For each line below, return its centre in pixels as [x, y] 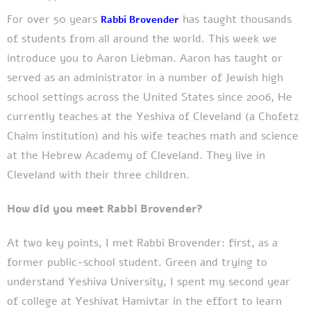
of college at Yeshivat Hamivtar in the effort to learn [144, 302]
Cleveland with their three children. [98, 175]
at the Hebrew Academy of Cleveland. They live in [136, 155]
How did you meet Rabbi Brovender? [105, 209]
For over [30, 19]
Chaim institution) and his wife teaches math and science [153, 136]
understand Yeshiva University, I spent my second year [149, 282]
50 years [77, 19]
